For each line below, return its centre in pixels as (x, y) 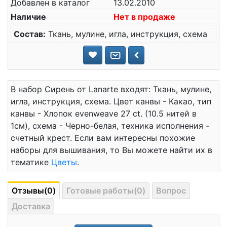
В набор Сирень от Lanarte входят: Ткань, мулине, (111, 89)
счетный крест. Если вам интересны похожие (103, 138)
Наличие (28, 17)
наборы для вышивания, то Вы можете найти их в (111, 150)
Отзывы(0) (34, 191)
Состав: (30, 34)
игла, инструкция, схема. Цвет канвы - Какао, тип (111, 101)
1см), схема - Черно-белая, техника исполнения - (110, 126)
